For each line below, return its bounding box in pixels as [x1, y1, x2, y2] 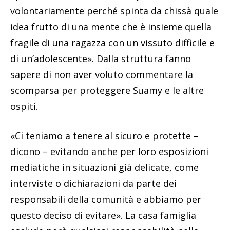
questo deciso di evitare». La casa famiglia [10, 208, 196, 221]
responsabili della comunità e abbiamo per [10, 193, 201, 205]
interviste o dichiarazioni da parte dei [10, 177, 177, 189]
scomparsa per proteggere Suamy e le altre [10, 84, 204, 97]
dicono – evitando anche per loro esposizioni [10, 145, 208, 158]
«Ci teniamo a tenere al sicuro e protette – [10, 129, 199, 142]
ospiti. [10, 100, 38, 112]
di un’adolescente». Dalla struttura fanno [10, 52, 191, 65]
